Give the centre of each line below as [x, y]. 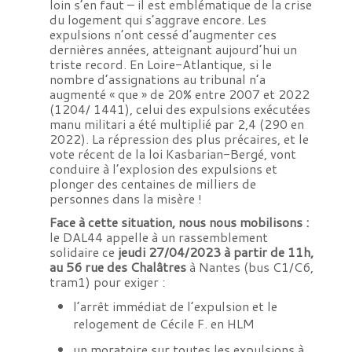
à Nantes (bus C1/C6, [251, 266]
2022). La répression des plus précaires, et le [179, 138]
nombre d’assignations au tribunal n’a [157, 79]
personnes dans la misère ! [125, 198]
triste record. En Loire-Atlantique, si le [160, 64]
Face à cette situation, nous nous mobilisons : [179, 222]
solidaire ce [83, 251]
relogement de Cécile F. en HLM [163, 323]
